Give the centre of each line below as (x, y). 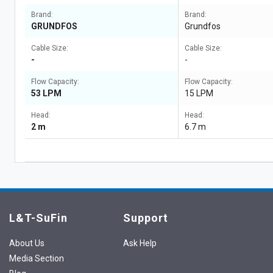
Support (145, 218)
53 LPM (46, 93)
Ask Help (140, 243)
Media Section (37, 258)
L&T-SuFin (38, 218)
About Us (27, 243)
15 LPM (199, 93)
